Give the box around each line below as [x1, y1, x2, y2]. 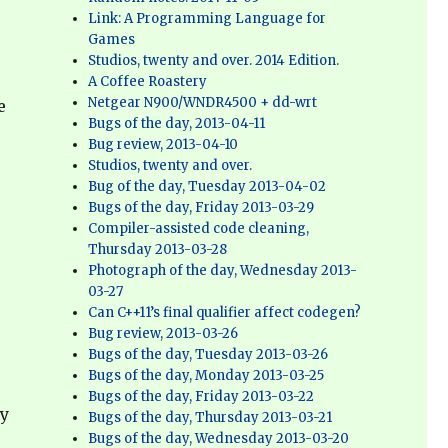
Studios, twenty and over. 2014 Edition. [88, 52, 340, 69]
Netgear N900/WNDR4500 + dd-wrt [88, 94, 318, 111]
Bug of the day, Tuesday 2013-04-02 [88, 178, 327, 195]
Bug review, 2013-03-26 [88, 325, 239, 342]
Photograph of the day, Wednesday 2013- [88, 262, 358, 279]
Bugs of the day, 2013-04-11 [88, 115, 266, 132]
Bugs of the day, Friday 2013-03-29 [88, 199, 315, 216]
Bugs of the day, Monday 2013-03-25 [88, 367, 325, 384]
